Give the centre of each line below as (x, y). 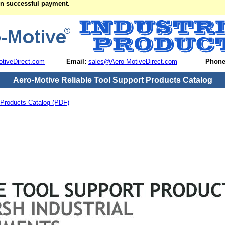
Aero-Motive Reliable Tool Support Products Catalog (113, 80)
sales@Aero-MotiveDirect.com (133, 62)
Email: (76, 62)
